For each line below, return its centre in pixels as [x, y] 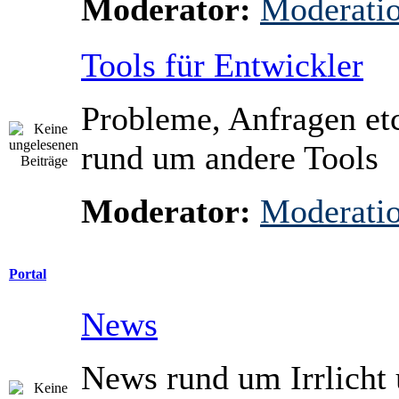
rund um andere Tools [230, 158]
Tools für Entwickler [222, 65]
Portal [28, 274]
